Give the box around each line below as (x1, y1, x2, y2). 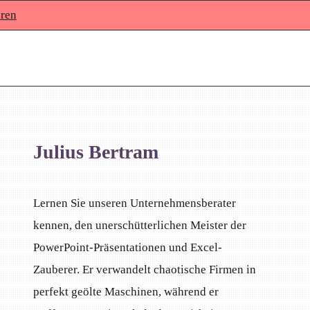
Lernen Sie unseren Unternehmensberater (33, 196, 237, 210)
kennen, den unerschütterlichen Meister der (33, 218, 247, 232)
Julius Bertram (33, 141, 159, 163)
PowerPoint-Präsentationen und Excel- (33, 240, 223, 254)
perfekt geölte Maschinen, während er (33, 284, 219, 298)
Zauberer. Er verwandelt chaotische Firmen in (33, 262, 257, 276)
